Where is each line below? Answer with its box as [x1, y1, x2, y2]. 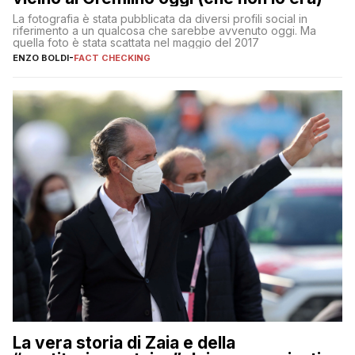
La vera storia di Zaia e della [13, 332, 235, 353]
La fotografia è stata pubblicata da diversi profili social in [13, 12, 307, 26]
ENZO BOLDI [13, 52, 69, 64]
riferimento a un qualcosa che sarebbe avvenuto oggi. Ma [13, 24, 316, 38]
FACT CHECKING [74, 52, 151, 64]
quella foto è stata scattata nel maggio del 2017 [13, 36, 259, 50]
